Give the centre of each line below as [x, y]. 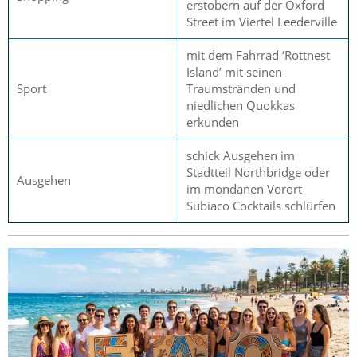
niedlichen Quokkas [241, 105]
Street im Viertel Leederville [262, 21]
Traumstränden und [241, 88]
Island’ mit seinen [234, 71]
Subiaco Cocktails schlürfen [261, 205]
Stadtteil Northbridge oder [258, 172]
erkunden [213, 122]
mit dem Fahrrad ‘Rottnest [258, 55]
